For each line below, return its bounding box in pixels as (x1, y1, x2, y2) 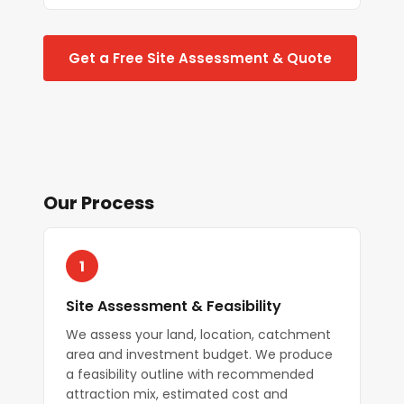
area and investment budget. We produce (66, 345, 333, 363)
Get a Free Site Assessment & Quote (69, 49, 332, 68)
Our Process (43, 190, 154, 216)
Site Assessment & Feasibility (66, 296, 281, 317)
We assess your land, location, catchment (66, 326, 331, 344)
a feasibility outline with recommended (66, 365, 314, 383)
